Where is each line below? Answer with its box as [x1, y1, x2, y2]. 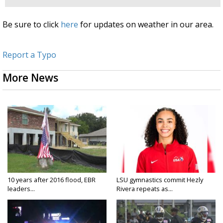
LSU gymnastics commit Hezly [116, 175, 203, 185]
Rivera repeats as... [116, 184, 173, 194]
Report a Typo [2, 49, 56, 61]
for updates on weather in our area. [78, 19, 214, 30]
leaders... [7, 184, 35, 194]
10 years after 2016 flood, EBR [7, 175, 96, 185]
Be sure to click [2, 19, 61, 30]
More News [2, 71, 58, 85]
